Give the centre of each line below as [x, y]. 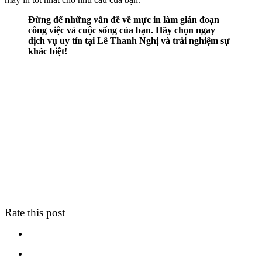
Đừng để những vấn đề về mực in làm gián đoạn [124, 19]
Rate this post [35, 212]
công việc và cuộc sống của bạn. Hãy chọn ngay [122, 30]
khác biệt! [48, 51]
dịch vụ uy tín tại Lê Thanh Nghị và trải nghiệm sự [129, 40]
